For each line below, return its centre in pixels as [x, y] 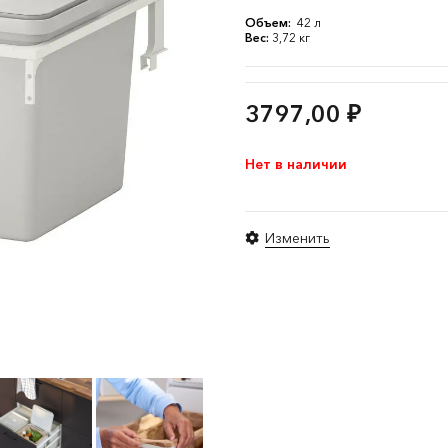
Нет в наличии [296, 164]
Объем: [269, 22]
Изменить [297, 238]
